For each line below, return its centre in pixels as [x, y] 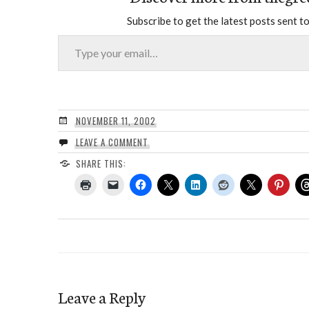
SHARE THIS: [101, 163]
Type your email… [74, 34]
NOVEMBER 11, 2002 [116, 120]
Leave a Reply [102, 296]
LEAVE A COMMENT [112, 142]
